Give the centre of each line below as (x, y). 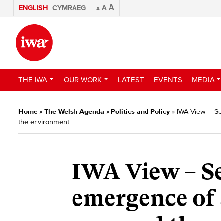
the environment (44, 122)
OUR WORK (82, 80)
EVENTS (168, 80)
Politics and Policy (140, 112)
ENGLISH (34, 8)
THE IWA (33, 80)
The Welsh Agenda (74, 112)
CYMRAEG (69, 8)
